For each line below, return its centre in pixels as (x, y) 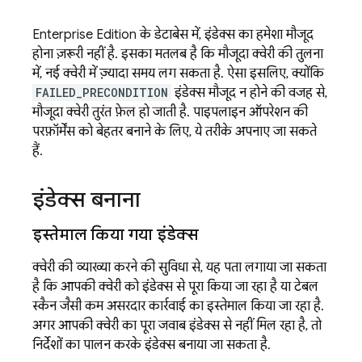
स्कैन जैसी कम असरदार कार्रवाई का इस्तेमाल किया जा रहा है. (178, 306)
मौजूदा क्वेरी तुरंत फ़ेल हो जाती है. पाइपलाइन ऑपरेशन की (170, 112)
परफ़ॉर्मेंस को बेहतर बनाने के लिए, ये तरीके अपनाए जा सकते (175, 131)
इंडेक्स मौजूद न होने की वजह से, (249, 93)
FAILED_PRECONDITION (102, 92)
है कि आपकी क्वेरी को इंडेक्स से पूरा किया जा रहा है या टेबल (175, 286)
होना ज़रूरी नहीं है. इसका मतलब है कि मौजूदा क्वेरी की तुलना (178, 54)
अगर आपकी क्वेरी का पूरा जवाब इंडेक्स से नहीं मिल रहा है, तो (177, 325)
